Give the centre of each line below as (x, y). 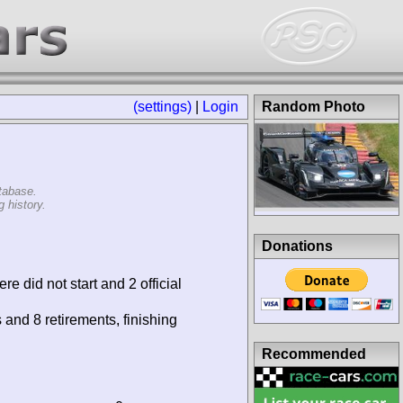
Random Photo (313, 107)
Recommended (314, 354)
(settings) (162, 107)
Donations (297, 246)
